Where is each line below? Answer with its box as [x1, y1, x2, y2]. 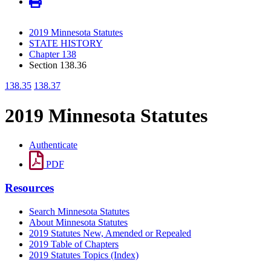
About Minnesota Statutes [29, 217, 128, 227]
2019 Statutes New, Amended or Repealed [29, 227, 191, 238]
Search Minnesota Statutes [29, 206, 129, 217]
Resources [5, 181, 54, 194]
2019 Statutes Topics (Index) [29, 249, 139, 260]
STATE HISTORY [29, 38, 103, 49]
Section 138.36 [29, 60, 87, 71]
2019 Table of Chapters [29, 238, 119, 249]
